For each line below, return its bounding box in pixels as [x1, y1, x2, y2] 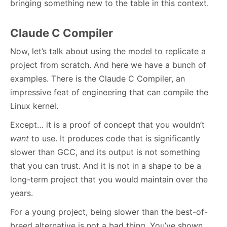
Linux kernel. [10, 100, 58, 111]
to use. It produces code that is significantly [29, 133, 200, 143]
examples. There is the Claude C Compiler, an [10, 73, 185, 84]
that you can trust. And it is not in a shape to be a [10, 160, 201, 171]
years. [10, 187, 33, 198]
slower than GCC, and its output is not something [10, 146, 200, 157]
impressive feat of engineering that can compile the [10, 87, 208, 97]
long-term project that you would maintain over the [10, 174, 208, 184]
